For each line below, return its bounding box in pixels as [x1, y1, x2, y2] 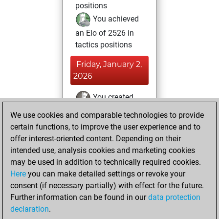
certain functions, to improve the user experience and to [10, 122, 200, 131]
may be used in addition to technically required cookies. [10, 157, 201, 167]
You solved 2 [91, 171, 137, 180]
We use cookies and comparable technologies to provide [10, 110, 204, 120]
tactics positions [75, 40, 132, 49]
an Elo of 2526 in [75, 28, 134, 38]
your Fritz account [75, 107, 137, 116]
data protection [148, 193, 200, 202]
